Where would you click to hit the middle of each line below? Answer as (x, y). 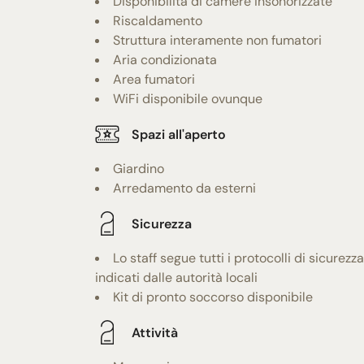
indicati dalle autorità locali (176, 278)
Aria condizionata (165, 60)
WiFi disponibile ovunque (188, 99)
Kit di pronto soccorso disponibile (213, 297)
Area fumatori (154, 80)
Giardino (139, 169)
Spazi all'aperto (179, 134)
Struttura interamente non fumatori (217, 41)
